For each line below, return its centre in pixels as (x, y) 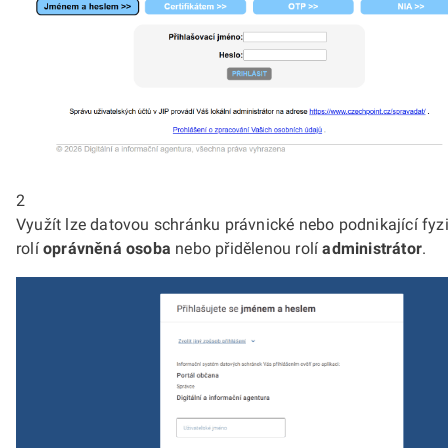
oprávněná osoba (107, 248)
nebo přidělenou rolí (247, 248)
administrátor (372, 248)
